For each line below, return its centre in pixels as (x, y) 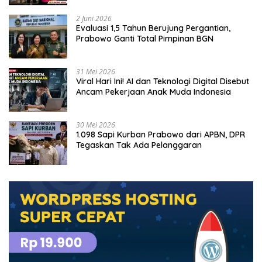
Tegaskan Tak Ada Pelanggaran (139, 145)
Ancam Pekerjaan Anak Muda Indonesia (154, 92)
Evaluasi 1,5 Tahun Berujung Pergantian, (153, 28)
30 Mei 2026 (96, 125)
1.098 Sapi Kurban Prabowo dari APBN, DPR (161, 134)
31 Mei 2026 (96, 71)
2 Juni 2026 (94, 18)
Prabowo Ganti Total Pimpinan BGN (145, 38)
